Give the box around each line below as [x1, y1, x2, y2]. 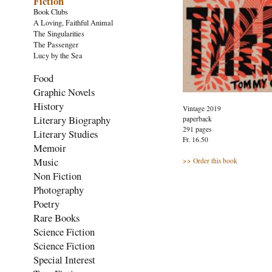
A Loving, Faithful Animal [33, 18, 113, 29]
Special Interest [33, 253, 95, 267]
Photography [33, 183, 84, 197]
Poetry [33, 197, 59, 211]
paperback [183, 114, 212, 123]
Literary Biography [33, 113, 110, 127]
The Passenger [33, 39, 78, 50]
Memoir [33, 141, 66, 155]
